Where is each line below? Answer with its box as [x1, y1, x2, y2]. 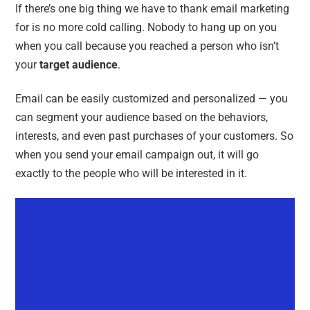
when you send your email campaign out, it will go [15, 147, 259, 161]
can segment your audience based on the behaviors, [15, 110, 268, 124]
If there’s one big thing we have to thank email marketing [15, 1, 290, 15]
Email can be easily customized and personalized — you [15, 91, 289, 105]
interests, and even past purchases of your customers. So [15, 129, 294, 143]
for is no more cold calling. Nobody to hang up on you [15, 20, 277, 34]
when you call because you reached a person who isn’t [15, 39, 280, 53]
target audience [39, 57, 118, 71]
